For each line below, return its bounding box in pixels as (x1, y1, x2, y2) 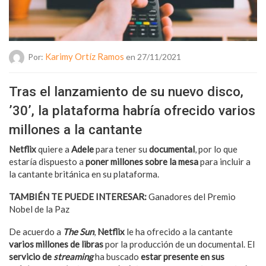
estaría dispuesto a (9, 156, 85, 167)
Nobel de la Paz (9, 203, 69, 214)
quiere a (38, 143, 71, 154)
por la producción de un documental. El (105, 238, 255, 249)
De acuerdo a (9, 226, 63, 237)
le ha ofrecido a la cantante (126, 226, 233, 237)
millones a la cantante (9, 121, 142, 137)
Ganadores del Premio (147, 191, 236, 202)
